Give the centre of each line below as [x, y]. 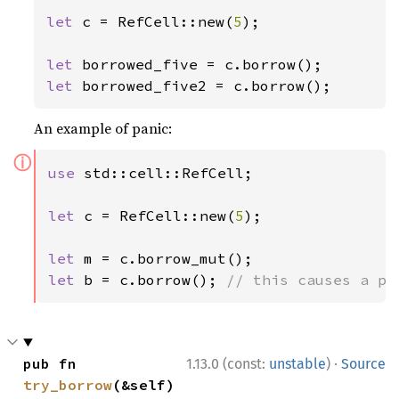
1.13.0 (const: [228, 364]
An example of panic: [103, 128]
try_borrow [68, 385]
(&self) [144, 385]
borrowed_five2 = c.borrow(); [207, 85]
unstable [297, 364]
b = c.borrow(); [155, 280]
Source [363, 364]
